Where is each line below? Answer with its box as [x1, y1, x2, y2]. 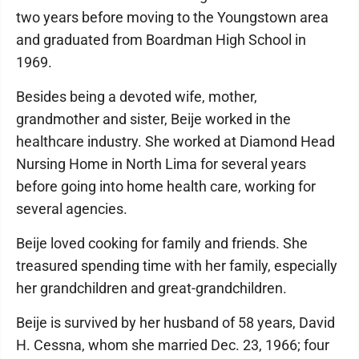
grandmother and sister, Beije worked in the [16, 111, 291, 127]
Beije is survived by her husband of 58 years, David [16, 314, 335, 331]
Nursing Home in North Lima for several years [16, 155, 306, 172]
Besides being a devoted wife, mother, [16, 88, 257, 105]
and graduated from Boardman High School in [16, 31, 306, 48]
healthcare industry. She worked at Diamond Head [16, 133, 335, 150]
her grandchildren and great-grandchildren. [16, 280, 287, 296]
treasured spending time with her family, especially [16, 257, 337, 274]
